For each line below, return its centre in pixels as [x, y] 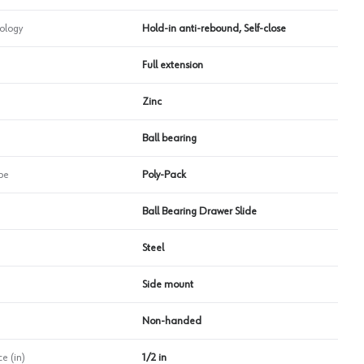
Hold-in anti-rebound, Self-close [214, 28]
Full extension [172, 65]
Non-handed [171, 321]
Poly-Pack [164, 174]
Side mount [167, 284]
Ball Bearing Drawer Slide [199, 211]
